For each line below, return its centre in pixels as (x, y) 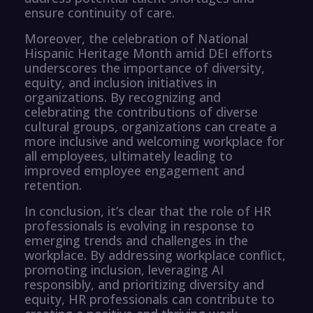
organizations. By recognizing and (123, 97)
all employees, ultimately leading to (129, 155)
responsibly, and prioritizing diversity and (144, 284)
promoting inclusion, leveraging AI (124, 269)
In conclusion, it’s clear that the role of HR (148, 211)
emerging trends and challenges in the (136, 240)
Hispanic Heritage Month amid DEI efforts (148, 53)
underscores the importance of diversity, (145, 67)
